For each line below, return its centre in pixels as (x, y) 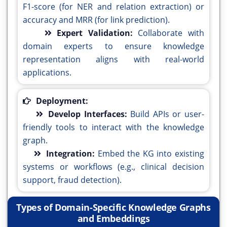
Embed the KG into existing (151, 154)
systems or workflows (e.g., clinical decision (113, 167)
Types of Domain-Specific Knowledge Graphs (113, 207)
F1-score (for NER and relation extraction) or (113, 7)
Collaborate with (171, 33)
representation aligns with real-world (113, 60)
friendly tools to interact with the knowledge (113, 127)
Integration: (72, 154)
